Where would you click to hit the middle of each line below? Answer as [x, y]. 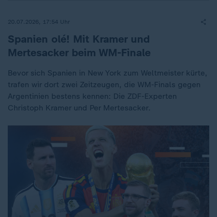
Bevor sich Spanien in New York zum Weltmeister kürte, [108, 73]
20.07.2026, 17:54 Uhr [39, 22]
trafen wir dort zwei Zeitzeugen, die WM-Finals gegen [104, 85]
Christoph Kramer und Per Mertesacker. [79, 108]
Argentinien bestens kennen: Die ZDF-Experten [92, 96]
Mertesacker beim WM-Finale [79, 53]
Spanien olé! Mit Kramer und [79, 39]
